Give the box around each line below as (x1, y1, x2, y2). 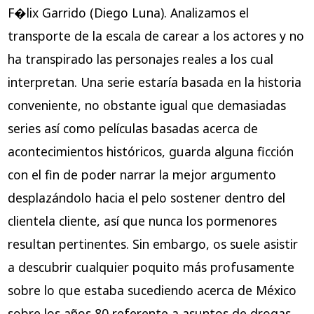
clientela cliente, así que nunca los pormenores (7, 212, 277, 230)
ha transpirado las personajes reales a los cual (7, 50, 273, 68)
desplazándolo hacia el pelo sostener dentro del (7, 189, 285, 207)
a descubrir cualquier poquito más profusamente (7, 259, 294, 276)
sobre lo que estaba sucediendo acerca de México (7, 282, 296, 299)
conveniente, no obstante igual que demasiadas (7, 97, 286, 114)
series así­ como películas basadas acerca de (7, 120, 258, 137)
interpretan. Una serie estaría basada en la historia (7, 74, 301, 91)
